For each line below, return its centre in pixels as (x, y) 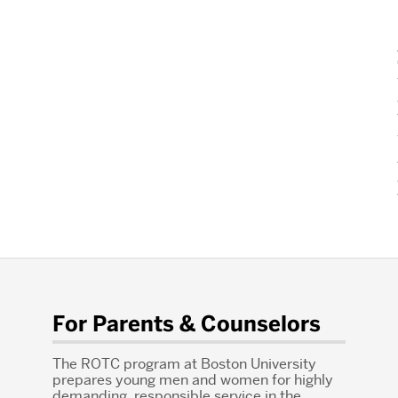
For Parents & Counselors (187, 324)
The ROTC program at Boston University (184, 364)
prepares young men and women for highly (193, 380)
